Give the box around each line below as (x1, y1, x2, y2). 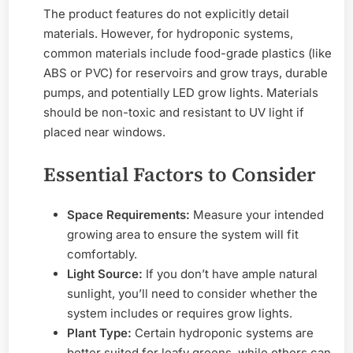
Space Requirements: (67, 206, 190, 222)
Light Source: (67, 266, 143, 281)
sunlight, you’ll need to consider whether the (67, 285, 318, 301)
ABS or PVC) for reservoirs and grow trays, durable (43, 65, 328, 81)
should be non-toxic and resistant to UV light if (43, 105, 304, 121)
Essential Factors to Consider (43, 160, 316, 188)
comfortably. (67, 246, 137, 262)
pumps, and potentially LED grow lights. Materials (43, 85, 318, 101)
